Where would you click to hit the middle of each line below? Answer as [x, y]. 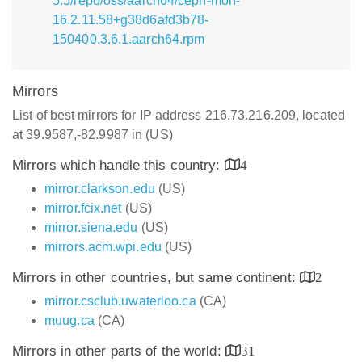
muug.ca [69, 320]
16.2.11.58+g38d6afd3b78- [131, 20]
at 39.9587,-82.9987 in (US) [93, 135]
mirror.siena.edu [91, 227]
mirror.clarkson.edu [100, 189]
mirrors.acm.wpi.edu [103, 247]
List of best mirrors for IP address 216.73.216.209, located [179, 115]
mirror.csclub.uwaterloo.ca [120, 301]
